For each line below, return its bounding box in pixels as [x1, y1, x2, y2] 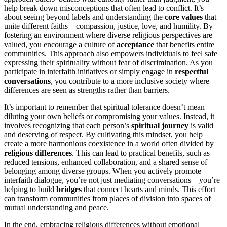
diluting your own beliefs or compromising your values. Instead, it [4, 111, 214, 121]
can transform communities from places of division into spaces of [4, 194, 211, 203]
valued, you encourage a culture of [4, 40, 117, 49]
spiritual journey [131, 121, 188, 130]
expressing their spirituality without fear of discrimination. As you [4, 58, 213, 67]
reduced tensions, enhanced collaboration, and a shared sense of [4, 157, 207, 166]
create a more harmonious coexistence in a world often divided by [4, 139, 214, 148]
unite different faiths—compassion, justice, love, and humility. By [4, 21, 213, 30]
